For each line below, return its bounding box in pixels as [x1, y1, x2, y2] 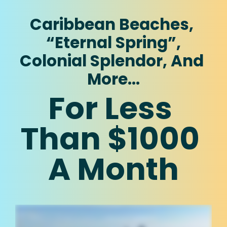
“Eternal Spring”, [46, 31, 181, 54]
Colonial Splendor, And [20, 50, 204, 72]
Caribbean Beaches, [30, 13, 194, 35]
